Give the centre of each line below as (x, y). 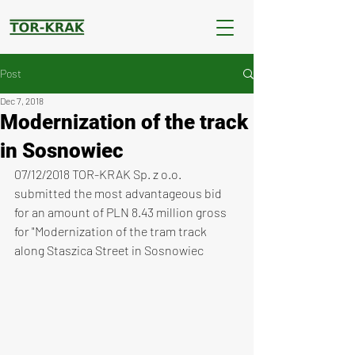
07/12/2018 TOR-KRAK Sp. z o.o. (99, 174)
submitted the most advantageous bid (119, 193)
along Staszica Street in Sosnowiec (109, 250)
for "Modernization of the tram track (112, 231)
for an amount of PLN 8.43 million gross (122, 212)
